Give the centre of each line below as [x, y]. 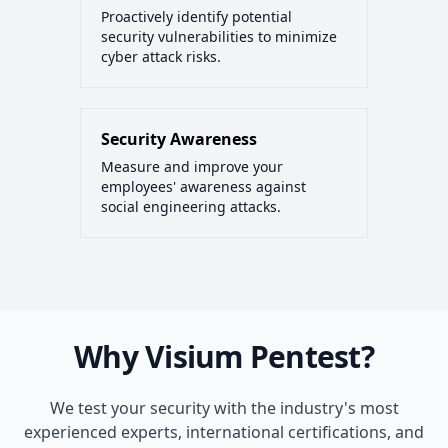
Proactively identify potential [196, 17]
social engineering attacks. [191, 207]
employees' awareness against [203, 187]
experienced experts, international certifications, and [224, 432]
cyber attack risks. [161, 57]
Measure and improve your [192, 167]
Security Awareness [179, 139]
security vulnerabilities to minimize [219, 37]
